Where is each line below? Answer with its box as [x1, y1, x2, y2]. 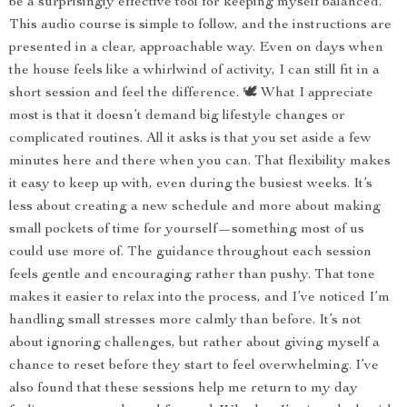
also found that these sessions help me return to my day [9, 382, 358, 396]
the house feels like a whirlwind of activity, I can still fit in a [9, 64, 380, 78]
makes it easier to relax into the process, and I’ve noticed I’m [9, 291, 390, 305]
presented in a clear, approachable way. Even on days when [9, 41, 383, 55]
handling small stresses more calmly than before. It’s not [9, 313, 362, 328]
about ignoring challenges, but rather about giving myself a [9, 336, 380, 351]
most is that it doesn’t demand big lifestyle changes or [9, 109, 345, 124]
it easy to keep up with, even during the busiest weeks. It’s [9, 177, 372, 192]
